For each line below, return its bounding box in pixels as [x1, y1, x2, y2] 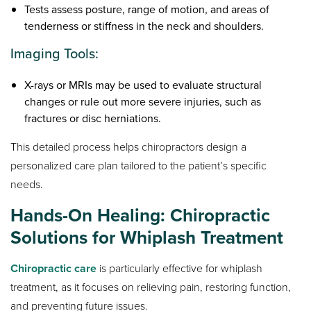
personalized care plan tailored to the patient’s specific [10, 158, 267, 174]
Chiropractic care [10, 260, 97, 277]
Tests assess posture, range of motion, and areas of [24, 1, 270, 18]
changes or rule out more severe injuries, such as [24, 94, 262, 110]
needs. [10, 176, 44, 193]
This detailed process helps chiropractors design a [10, 139, 247, 155]
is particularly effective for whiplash [96, 260, 263, 277]
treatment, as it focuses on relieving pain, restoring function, [10, 279, 292, 296]
